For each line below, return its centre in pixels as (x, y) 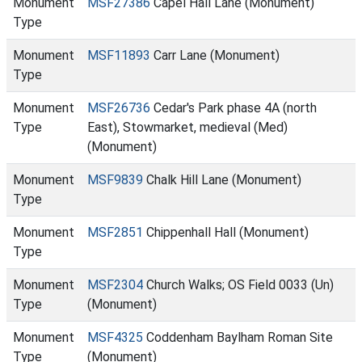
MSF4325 (115, 337)
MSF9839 (115, 180)
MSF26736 (119, 108)
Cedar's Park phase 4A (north (234, 108)
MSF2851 (115, 232)
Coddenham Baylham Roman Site (238, 337)
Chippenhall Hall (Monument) (226, 232)
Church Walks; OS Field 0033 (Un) (238, 285)
